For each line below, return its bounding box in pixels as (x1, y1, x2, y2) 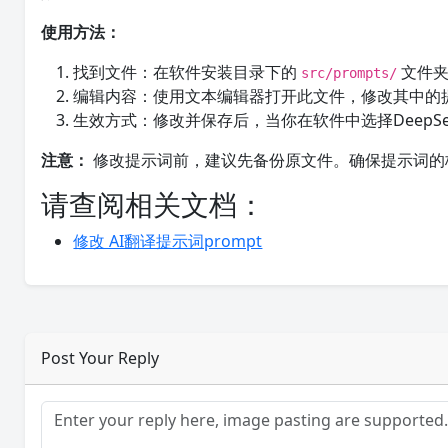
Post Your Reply (41, 347, 160, 369)
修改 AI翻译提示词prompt (73, 230, 263, 252)
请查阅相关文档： (41, 185, 266, 223)
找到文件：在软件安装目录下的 (73, 61, 302, 83)
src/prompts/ (301, 65, 398, 81)
